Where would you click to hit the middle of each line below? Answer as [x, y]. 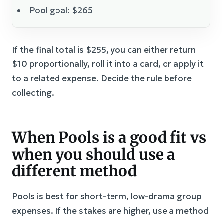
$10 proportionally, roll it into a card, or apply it [108, 64]
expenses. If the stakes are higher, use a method [110, 210]
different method [74, 171]
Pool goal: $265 [61, 10]
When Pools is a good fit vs [109, 137]
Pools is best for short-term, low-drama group [107, 196]
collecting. [33, 92]
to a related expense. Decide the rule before [102, 78]
